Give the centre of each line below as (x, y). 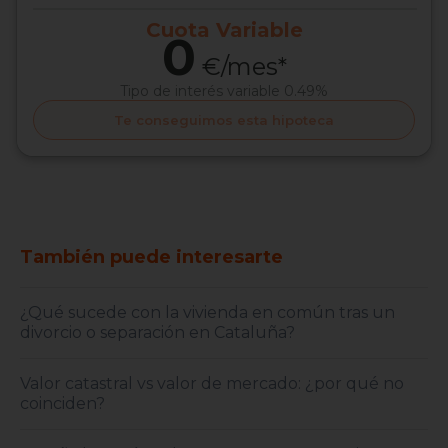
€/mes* (241, 67)
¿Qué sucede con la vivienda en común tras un (207, 313)
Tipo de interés (173, 91)
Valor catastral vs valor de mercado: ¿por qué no (212, 384)
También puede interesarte (151, 257)
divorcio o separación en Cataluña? (157, 333)
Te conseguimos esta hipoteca (224, 120)
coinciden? (62, 404)
